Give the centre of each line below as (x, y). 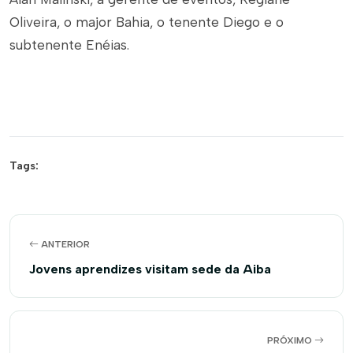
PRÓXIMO (291, 340)
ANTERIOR (64, 244)
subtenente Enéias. (69, 45)
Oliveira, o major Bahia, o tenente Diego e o (147, 22)
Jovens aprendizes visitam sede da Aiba (150, 269)
